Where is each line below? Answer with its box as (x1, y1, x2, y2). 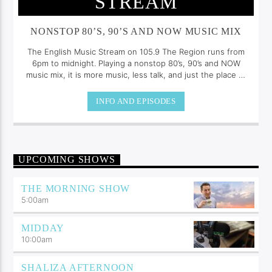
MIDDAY (21, 223, 65, 233)
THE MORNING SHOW (21, 183, 131, 194)
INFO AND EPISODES (96, 96, 176, 106)
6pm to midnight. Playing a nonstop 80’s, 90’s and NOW (32, 58, 240, 69)
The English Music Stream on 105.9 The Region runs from (27, 47, 245, 57)
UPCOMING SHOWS (18, 154, 115, 165)
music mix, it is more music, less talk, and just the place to (25, 70, 246, 80)
